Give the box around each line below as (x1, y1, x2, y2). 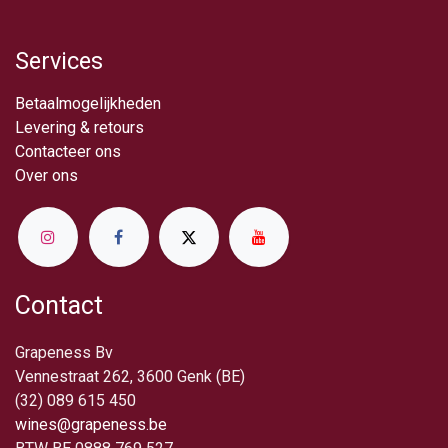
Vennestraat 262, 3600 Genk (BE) (15, 366, 245, 386)
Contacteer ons (15, 142, 121, 162)
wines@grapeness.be (15, 414, 167, 434)
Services (15, 47, 103, 76)
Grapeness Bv (15, 342, 113, 362)
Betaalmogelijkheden (15, 94, 161, 114)
